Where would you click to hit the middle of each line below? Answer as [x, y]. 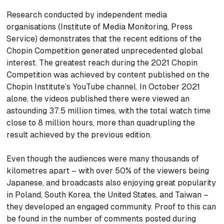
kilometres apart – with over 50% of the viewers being [108, 170]
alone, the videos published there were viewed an [98, 98]
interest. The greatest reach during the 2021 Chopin [102, 62]
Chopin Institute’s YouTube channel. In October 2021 [103, 86]
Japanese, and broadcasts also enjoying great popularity [111, 182]
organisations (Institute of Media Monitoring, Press [100, 26]
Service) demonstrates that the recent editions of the [104, 38]
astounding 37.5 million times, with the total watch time [109, 110]
